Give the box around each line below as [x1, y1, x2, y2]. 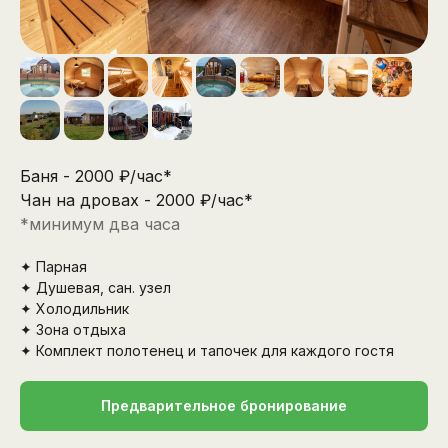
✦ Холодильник [20, 300, 129, 318]
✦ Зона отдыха [20, 321, 126, 339]
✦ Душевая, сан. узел [20, 279, 171, 297]
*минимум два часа [20, 214, 180, 235]
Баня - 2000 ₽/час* [20, 166, 172, 187]
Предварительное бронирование [101, 397, 347, 415]
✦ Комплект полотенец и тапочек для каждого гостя [20, 342, 394, 360]
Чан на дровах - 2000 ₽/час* [20, 190, 253, 211]
